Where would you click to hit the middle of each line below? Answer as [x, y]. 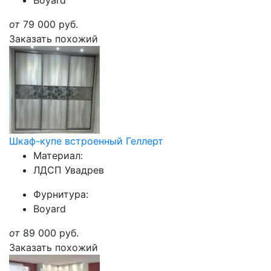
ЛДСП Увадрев [69, 170]
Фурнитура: [61, 194]
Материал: [58, 155]
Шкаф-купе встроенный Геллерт [86, 141]
